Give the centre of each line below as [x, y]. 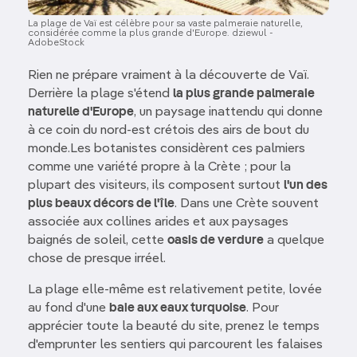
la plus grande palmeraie [244, 94]
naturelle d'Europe [81, 113]
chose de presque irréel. [97, 259]
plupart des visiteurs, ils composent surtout [156, 186]
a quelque [294, 241]
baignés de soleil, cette [98, 241]
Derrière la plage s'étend [100, 94]
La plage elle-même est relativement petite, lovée [175, 290]
